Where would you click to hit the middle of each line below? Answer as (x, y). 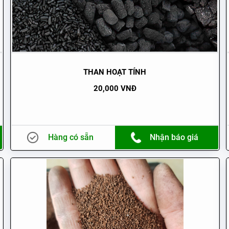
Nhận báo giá (174, 137)
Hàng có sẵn (71, 137)
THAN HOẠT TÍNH (115, 72)
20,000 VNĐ (115, 88)
